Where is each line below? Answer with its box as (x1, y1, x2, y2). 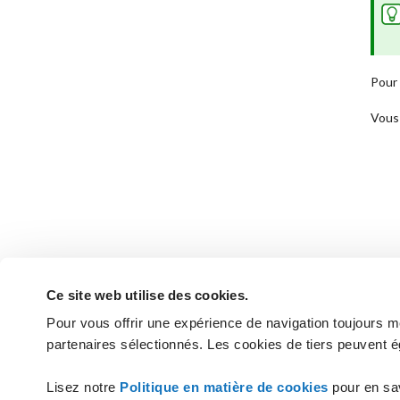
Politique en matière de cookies (120, 379, 333, 395)
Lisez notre (46, 379, 121, 395)
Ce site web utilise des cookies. (46, 287, 249, 303)
